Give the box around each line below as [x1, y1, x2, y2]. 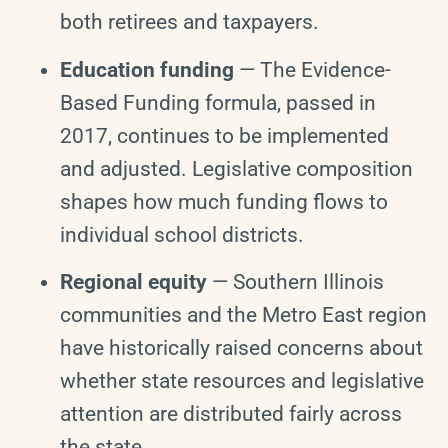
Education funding [60, 57, 234, 82]
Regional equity [60, 270, 207, 295]
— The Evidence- [234, 57, 391, 82]
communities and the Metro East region [60, 303, 427, 328]
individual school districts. [60, 222, 304, 247]
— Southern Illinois [207, 270, 384, 295]
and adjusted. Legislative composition [60, 156, 413, 181]
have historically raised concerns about [60, 336, 423, 361]
